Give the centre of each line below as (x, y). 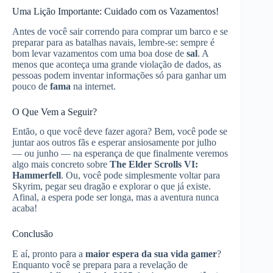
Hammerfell (37, 175)
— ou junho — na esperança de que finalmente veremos (120, 154)
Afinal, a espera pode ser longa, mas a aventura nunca (115, 197)
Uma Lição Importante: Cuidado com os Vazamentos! (115, 11)
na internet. (93, 86)
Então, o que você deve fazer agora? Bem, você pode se (120, 132)
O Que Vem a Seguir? (55, 112)
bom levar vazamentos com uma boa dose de (99, 53)
